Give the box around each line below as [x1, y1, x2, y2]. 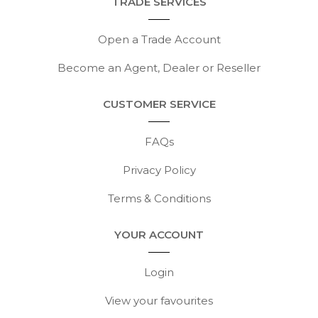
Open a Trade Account [97, 33, 221, 46]
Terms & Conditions [107, 192, 211, 205]
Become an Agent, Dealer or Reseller [57, 61, 261, 75]
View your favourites [105, 294, 213, 307]
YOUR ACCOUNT [114, 228, 204, 241]
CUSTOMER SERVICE [102, 97, 216, 111]
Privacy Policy [122, 163, 196, 177]
